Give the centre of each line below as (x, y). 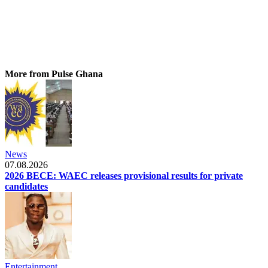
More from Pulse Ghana (54, 74)
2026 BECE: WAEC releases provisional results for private (124, 175)
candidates (26, 186)
